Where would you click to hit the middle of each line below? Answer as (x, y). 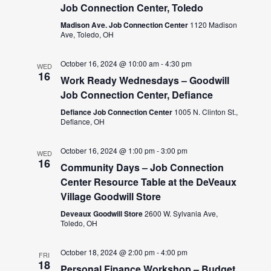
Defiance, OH (83, 121)
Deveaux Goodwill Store (103, 213)
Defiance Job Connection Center (118, 112)
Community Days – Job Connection (142, 167)
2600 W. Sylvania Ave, (181, 213)
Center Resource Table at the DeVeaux (149, 181)
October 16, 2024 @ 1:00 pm (108, 150)
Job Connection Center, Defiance (137, 94)
